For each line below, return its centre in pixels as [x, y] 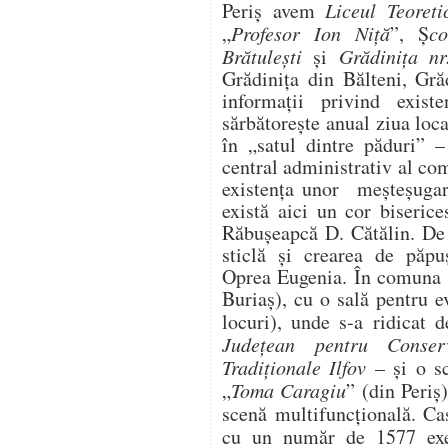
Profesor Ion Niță [311, 33]
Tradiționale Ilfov [294, 367]
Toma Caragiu [289, 390]
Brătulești [268, 56]
